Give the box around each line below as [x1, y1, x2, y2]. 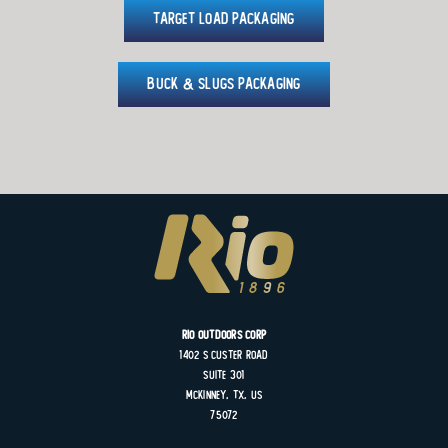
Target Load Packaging [153, 11, 295, 28]
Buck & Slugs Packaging [147, 76, 301, 93]
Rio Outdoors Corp [181, 328, 267, 341]
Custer [211, 348, 243, 361]
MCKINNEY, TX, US [185, 388, 263, 401]
